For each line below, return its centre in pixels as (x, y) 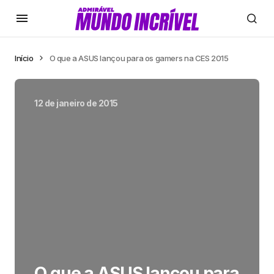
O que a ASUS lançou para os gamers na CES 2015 (139, 58)
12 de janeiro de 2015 (76, 103)
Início (24, 58)
